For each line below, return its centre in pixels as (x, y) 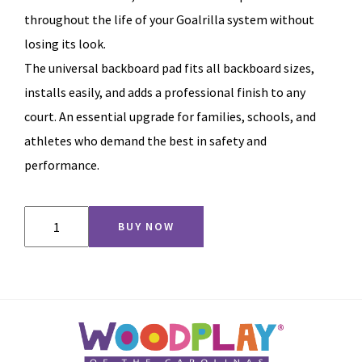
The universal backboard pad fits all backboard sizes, (169, 68)
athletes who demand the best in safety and (145, 141)
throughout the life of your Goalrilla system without (169, 19)
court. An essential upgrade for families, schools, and (170, 116)
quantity (47, 278)
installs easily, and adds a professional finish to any (165, 92)
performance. (62, 165)
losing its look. (65, 44)
